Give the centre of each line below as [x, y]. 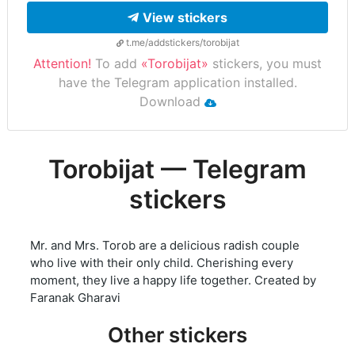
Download [172, 102]
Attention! [62, 64]
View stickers [185, 18]
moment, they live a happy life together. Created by [173, 281]
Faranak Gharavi [75, 298]
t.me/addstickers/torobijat [181, 43]
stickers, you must [265, 64]
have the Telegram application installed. [177, 83]
